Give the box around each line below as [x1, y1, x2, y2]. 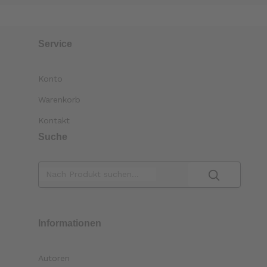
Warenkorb [38, 94, 81, 104]
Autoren [38, 253, 70, 263]
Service [38, 38, 73, 49]
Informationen [38, 218, 102, 228]
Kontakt [38, 115, 70, 125]
